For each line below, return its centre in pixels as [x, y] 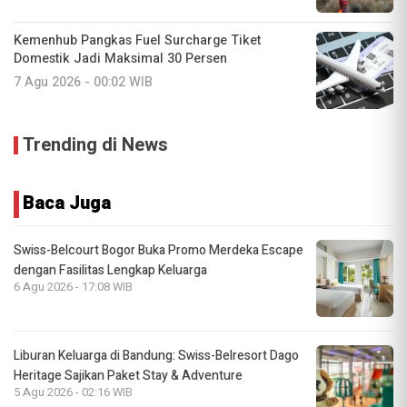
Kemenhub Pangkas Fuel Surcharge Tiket [137, 40]
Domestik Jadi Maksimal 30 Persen [120, 58]
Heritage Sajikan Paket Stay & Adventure [128, 375]
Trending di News [95, 144]
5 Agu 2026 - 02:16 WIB [73, 392]
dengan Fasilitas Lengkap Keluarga [110, 270]
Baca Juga [67, 203]
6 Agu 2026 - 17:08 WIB [73, 287]
